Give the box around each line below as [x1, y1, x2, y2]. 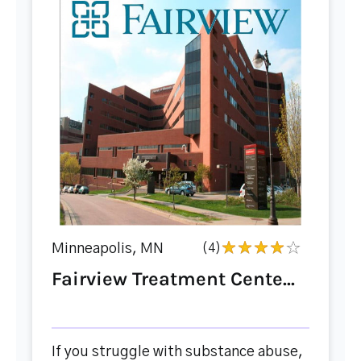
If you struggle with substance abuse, [52, 345, 303, 359]
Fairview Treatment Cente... [52, 268, 295, 290]
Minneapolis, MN [52, 242, 164, 256]
